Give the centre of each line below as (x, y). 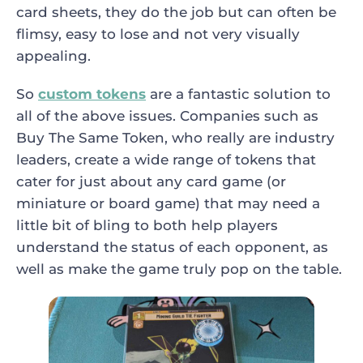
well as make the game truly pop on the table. (179, 269)
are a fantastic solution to (238, 94)
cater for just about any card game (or (151, 182)
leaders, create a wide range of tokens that (166, 160)
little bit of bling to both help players (147, 226)
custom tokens (92, 94)
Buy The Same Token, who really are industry (175, 138)
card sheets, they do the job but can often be (176, 13)
